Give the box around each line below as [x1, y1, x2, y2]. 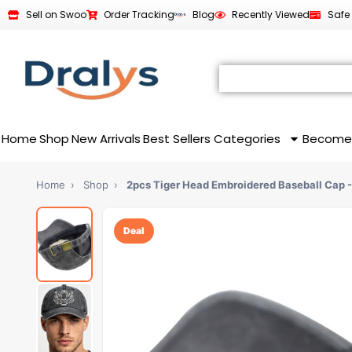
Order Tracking [104, 8, 174, 21]
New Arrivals [71, 130, 141, 147]
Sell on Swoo [25, 8, 86, 21]
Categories [213, 130, 280, 147]
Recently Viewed [232, 8, 310, 21]
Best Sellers [143, 130, 211, 147]
